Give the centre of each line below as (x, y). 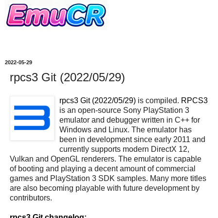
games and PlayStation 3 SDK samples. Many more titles (108, 178)
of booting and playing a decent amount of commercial (103, 168)
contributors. (31, 198)
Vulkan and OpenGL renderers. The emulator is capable (106, 159)
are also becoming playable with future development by (105, 188)
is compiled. (158, 100)
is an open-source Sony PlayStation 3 (124, 110)
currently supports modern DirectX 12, (124, 149)
